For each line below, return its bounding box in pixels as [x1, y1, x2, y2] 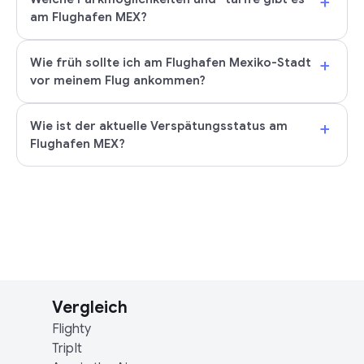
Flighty [52, 321, 91, 337]
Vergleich [52, 297, 128, 318]
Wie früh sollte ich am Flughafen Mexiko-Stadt [30, 55, 311, 70]
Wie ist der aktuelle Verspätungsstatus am [30, 119, 288, 133]
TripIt [52, 340, 82, 357]
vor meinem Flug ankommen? [30, 73, 206, 88]
